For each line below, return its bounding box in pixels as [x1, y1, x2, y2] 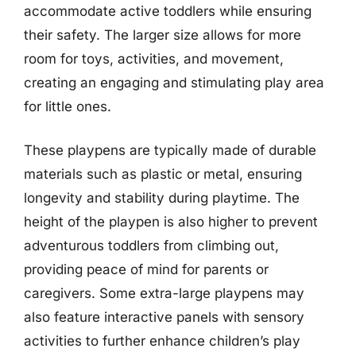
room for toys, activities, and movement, [24, 50, 284, 67]
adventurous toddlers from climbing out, [24, 238, 279, 253]
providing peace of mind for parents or [24, 261, 269, 277]
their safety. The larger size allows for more [24, 26, 301, 43]
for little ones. [24, 98, 111, 114]
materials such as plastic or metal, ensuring [24, 166, 302, 182]
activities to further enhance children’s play [24, 333, 300, 349]
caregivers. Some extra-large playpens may [24, 285, 304, 301]
